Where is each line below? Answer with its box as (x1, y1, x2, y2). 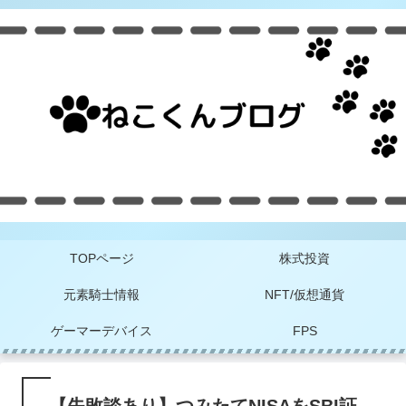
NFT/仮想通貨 (265, 287, 344, 303)
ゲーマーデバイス (51, 324, 152, 339)
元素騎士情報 (63, 287, 140, 303)
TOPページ (69, 251, 134, 266)
